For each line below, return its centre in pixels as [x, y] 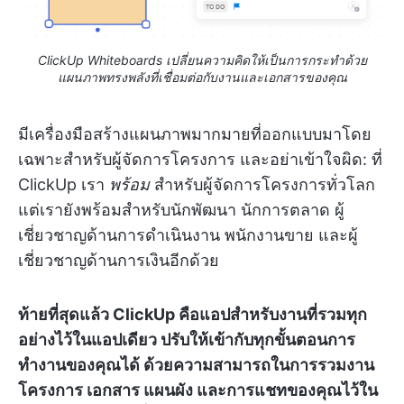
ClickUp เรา [64, 185]
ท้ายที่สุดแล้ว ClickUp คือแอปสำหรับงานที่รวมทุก [193, 315]
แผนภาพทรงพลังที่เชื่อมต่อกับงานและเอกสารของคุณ [202, 78]
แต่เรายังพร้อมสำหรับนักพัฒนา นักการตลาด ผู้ [181, 210]
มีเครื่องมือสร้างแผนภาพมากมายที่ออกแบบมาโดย [195, 134]
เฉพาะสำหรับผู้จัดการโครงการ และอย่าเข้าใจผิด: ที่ [200, 160]
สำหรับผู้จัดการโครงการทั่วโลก [262, 185]
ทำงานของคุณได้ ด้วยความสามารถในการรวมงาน [196, 365]
